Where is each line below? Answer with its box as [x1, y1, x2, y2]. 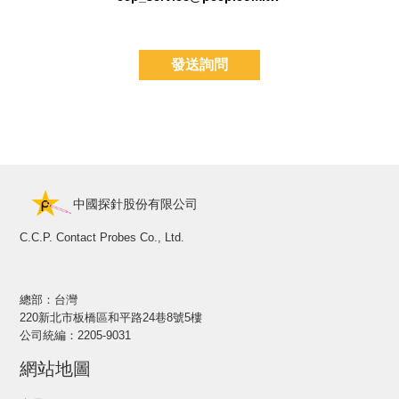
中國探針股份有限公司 [73, 196, 198, 211]
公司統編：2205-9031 [20, 329, 131, 343]
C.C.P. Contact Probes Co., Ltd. [20, 231, 184, 245]
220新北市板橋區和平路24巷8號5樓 [20, 311, 202, 325]
